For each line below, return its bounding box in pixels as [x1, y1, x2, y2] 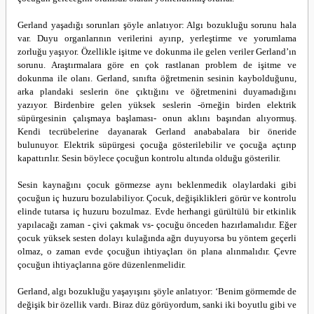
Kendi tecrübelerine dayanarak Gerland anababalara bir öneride [18, 126, 296, 137]
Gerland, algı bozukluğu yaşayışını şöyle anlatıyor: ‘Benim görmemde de [18, 286, 296, 296]
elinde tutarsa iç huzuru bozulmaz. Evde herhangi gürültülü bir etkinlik [18, 206, 296, 217]
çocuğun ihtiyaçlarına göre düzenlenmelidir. [18, 259, 186, 270]
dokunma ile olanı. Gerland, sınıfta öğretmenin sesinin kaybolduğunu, [18, 73, 296, 83]
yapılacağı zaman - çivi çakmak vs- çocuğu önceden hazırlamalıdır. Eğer [18, 219, 296, 230]
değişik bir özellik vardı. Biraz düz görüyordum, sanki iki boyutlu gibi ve [18, 299, 296, 310]
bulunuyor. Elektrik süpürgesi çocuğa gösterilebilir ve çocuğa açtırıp [18, 139, 296, 150]
